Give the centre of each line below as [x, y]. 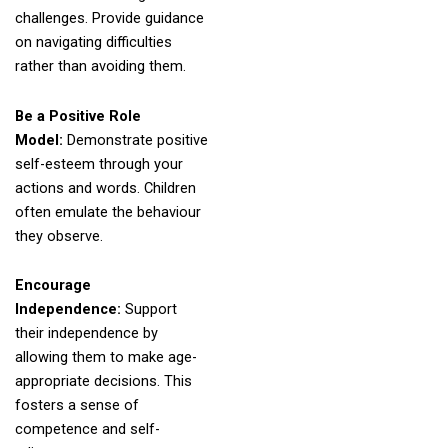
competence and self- [87, 429]
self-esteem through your [98, 163]
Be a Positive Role [77, 115]
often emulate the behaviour [107, 211]
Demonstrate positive [137, 139]
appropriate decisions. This [103, 381]
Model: [40, 139]
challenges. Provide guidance [109, 18]
